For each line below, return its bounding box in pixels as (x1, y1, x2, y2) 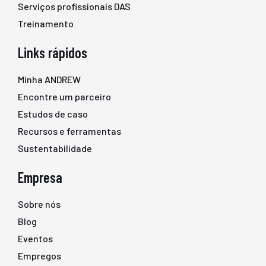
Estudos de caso (18, 108, 88, 120)
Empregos (18, 250, 61, 262)
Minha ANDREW (18, 74, 81, 85)
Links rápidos (18, 44, 87, 62)
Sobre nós (18, 198, 61, 210)
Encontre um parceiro (18, 91, 111, 103)
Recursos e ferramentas (18, 125, 121, 137)
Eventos (18, 233, 53, 245)
